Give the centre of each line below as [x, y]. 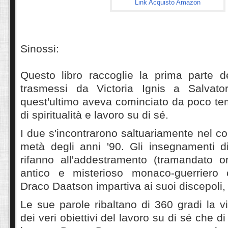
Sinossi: [40, 48]
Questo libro [52, 75]
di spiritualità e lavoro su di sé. [94, 115]
